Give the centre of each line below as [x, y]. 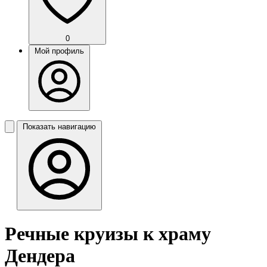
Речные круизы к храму [108, 234]
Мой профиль [59, 51]
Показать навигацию [59, 127]
